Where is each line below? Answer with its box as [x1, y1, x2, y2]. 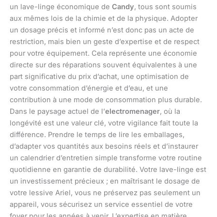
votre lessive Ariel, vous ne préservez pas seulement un [10, 188, 201, 198]
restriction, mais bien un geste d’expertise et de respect [10, 37, 200, 46]
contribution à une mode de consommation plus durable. [10, 95, 202, 105]
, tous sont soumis [134, 2, 197, 12]
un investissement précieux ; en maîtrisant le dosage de [10, 177, 200, 186]
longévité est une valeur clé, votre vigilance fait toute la [10, 119, 198, 128]
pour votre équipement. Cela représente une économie [10, 49, 197, 58]
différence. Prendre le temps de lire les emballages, [10, 130, 185, 139]
